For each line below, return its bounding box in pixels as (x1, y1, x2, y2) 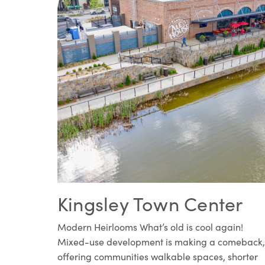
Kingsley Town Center (57, 190, 243, 216)
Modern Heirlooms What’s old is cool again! (57, 220, 243, 233)
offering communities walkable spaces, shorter (57, 250, 258, 263)
